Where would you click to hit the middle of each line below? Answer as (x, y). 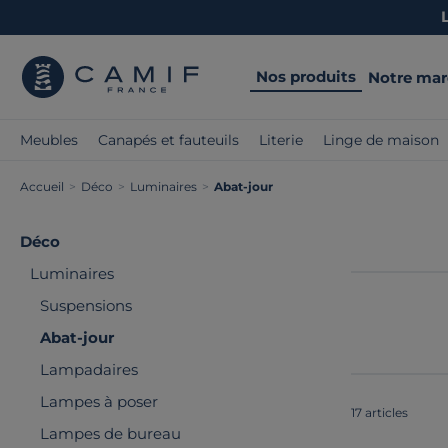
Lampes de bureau (110, 433)
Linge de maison (381, 140)
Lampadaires (89, 369)
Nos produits (306, 76)
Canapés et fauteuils (168, 140)
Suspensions (86, 305)
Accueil (42, 186)
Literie (281, 140)
